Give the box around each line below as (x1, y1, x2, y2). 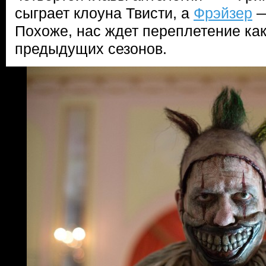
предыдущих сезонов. (15, 40, 167, 57)
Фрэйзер (194, 5, 252, 21)
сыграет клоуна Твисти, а (15, 5, 194, 21)
